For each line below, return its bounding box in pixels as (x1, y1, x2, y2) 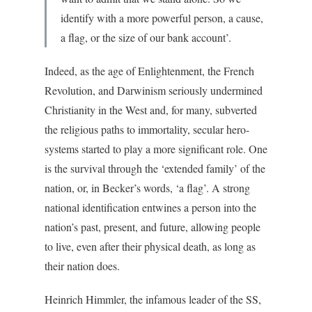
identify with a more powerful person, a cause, (61, 10, 263, 25)
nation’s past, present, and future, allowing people (45, 219, 260, 234)
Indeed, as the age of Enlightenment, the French (45, 63, 254, 78)
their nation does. (45, 258, 120, 273)
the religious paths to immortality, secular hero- (45, 122, 249, 136)
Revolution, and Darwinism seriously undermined (45, 83, 263, 97)
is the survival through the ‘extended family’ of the (45, 161, 265, 175)
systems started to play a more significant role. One (45, 141, 267, 156)
